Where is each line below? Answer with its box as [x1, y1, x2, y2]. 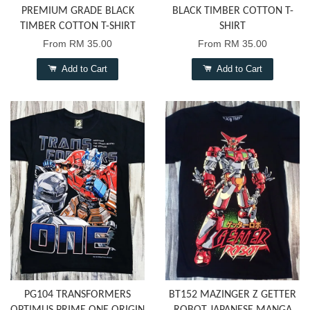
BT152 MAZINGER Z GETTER [169, 289, 296, 301]
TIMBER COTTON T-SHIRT [19, 21, 136, 33]
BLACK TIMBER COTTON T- [172, 6, 293, 17]
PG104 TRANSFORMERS [24, 289, 131, 301]
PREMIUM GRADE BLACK [21, 6, 134, 17]
